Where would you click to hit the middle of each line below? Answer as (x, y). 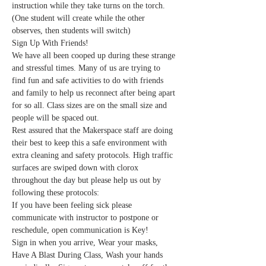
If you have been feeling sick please (73, 205)
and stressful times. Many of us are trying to (87, 68)
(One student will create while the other (80, 18)
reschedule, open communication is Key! (80, 230)
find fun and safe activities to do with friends (89, 80)
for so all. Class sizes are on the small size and (91, 105)
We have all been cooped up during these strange (95, 55)
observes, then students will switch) (72, 30)
